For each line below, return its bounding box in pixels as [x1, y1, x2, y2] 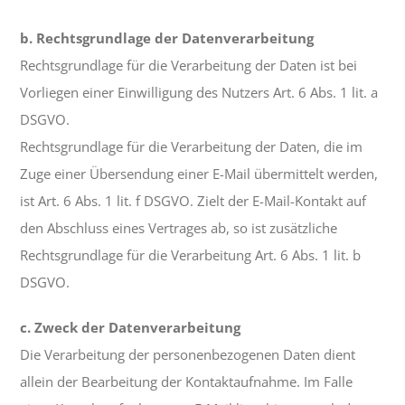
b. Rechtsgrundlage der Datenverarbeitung [20, 29, 315, 48]
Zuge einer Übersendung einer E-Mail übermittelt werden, [20, 165, 379, 184]
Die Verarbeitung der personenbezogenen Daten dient [20, 345, 356, 364]
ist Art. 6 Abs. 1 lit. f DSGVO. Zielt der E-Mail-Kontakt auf [20, 192, 367, 211]
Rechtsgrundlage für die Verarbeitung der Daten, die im [20, 137, 363, 156]
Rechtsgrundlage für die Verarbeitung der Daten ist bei [20, 56, 358, 75]
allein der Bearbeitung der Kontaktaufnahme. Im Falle [20, 372, 353, 391]
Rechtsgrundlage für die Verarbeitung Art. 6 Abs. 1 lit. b [20, 246, 362, 265]
